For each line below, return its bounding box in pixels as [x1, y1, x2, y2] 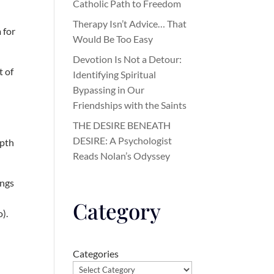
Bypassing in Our [73, 84, 145, 95]
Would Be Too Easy [73, 33, 154, 45]
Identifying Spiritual [73, 68, 157, 80]
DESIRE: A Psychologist [73, 135, 172, 146]
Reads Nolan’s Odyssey [73, 150, 171, 161]
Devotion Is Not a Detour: [73, 53, 182, 65]
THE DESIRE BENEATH [73, 119, 171, 131]
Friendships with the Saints [73, 99, 187, 111]
